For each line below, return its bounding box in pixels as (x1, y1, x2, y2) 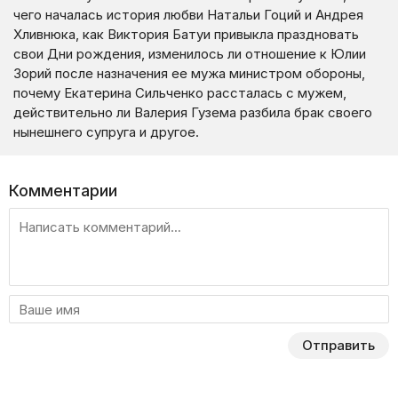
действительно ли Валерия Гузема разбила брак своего (13, 104, 372, 121)
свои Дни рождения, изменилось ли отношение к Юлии (13, 45, 366, 62)
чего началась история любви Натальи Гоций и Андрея (13, 6, 363, 23)
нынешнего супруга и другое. (13, 123, 199, 140)
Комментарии (9, 181, 117, 200)
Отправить (302, 337, 375, 354)
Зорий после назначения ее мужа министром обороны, (13, 65, 365, 82)
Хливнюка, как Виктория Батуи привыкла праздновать (13, 26, 359, 43)
